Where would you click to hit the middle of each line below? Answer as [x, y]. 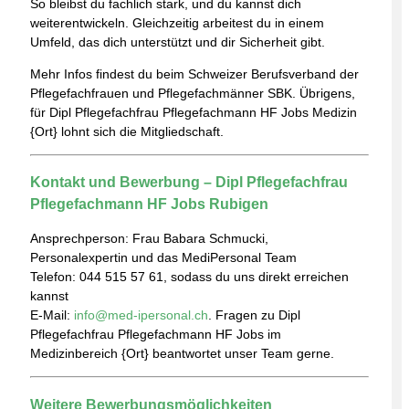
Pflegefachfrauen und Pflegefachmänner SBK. [165, 93]
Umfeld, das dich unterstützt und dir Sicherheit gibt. [178, 42]
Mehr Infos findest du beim [109, 73]
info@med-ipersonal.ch [141, 315]
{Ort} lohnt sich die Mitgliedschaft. [127, 131]
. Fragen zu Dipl [254, 315]
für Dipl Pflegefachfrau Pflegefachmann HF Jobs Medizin [194, 112]
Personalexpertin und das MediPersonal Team [163, 258]
